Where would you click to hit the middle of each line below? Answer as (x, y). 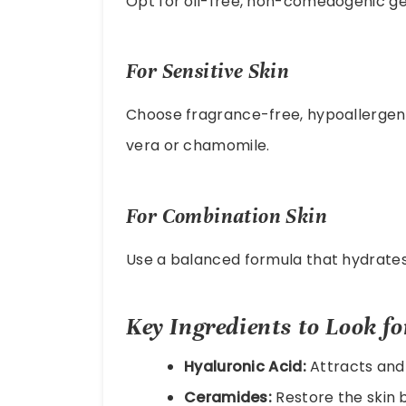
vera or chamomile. (198, 146)
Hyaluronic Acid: (245, 366)
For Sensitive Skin (208, 72)
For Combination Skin (227, 217)
